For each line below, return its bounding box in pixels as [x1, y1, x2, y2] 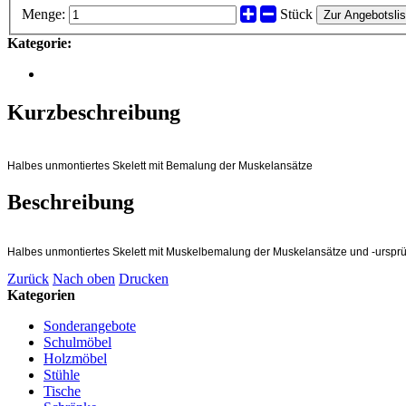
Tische [43, 382, 81, 399]
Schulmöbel [43, 333, 111, 350]
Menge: [22, 6, 65, 23]
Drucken [119, 270, 169, 286]
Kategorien [7, 286, 75, 303]
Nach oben [53, 270, 115, 286]
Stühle [43, 366, 80, 382]
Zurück [7, 270, 49, 286]
